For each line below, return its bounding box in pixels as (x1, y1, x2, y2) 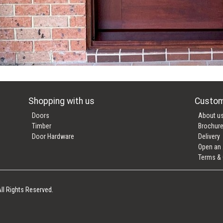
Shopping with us (28, 96, 95, 106)
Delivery (198, 132, 220, 140)
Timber (32, 121, 52, 130)
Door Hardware (32, 132, 75, 140)
